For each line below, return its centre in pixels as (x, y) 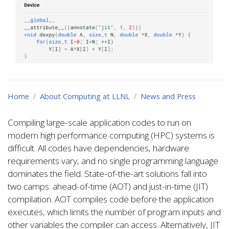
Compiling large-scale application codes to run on (99, 123)
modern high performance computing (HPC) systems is (111, 135)
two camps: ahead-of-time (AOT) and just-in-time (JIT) (108, 187)
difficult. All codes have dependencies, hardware (98, 148)
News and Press (168, 96)
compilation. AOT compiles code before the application (111, 199)
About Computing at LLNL (85, 96)
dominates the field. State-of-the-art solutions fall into (107, 174)
